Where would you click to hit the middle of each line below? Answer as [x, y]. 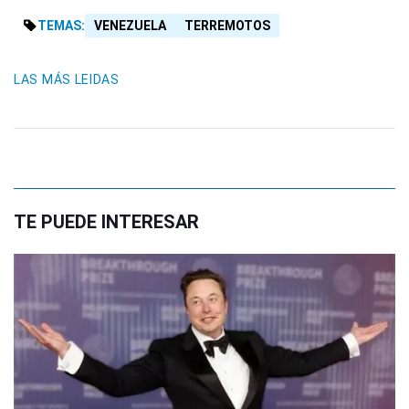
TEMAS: [61, 25]
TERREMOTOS [227, 25]
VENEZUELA [130, 25]
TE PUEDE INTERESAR [106, 221]
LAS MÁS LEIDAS [67, 79]
